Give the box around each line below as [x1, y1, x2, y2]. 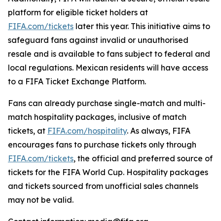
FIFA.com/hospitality [47, 126, 127, 136]
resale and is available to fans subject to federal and [8, 49, 210, 59]
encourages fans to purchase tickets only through [8, 140, 196, 149]
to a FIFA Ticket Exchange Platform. [8, 76, 146, 86]
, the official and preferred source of [74, 153, 213, 163]
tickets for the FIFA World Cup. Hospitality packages [8, 167, 208, 177]
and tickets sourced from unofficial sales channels [8, 181, 198, 191]
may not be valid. [8, 195, 74, 205]
